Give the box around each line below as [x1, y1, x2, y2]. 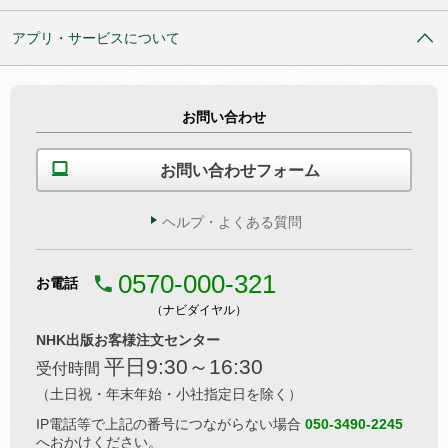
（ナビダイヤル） [151, 303, 247, 318]
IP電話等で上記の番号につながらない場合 [36, 416, 305, 433]
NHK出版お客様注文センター [36, 332, 220, 349]
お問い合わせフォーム [160, 162, 320, 179]
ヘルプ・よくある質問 [162, 214, 302, 230]
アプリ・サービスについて [12, 30, 180, 46]
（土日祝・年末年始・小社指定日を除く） [36, 386, 302, 403]
